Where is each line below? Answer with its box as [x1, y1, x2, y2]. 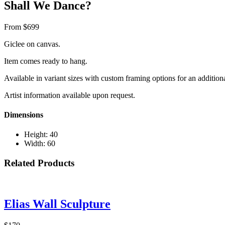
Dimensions [4, 110, 43, 120]
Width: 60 [24, 139, 55, 148]
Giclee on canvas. [4, 39, 60, 48]
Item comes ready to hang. [4, 56, 87, 65]
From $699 [4, 22, 39, 31]
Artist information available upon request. [4, 90, 135, 99]
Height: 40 [24, 130, 58, 139]
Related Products [4, 158, 74, 169]
